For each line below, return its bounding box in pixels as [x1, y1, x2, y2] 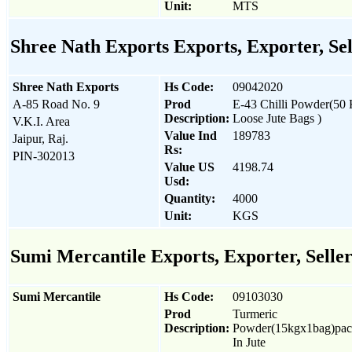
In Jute [233, 335, 266, 349]
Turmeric [233, 306, 277, 321]
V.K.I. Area [13, 114, 70, 128]
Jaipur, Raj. [13, 131, 68, 145]
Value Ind [164, 128, 217, 142]
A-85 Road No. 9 [13, 97, 100, 111]
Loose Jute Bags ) [233, 111, 321, 125]
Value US [164, 159, 214, 174]
